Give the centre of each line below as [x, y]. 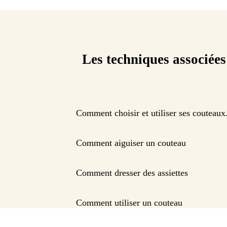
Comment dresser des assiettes [132, 173]
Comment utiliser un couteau [129, 203]
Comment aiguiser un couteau [131, 143]
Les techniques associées [154, 60]
